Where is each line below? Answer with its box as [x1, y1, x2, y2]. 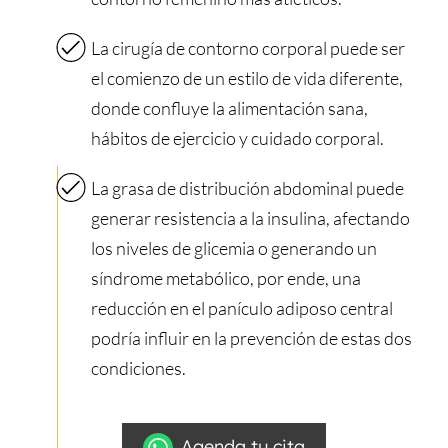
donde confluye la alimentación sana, [90, 97, 368, 120]
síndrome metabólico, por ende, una [90, 267, 361, 290]
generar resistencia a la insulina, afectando [90, 207, 410, 230]
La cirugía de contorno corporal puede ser [90, 37, 405, 60]
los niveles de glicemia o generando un [90, 237, 377, 260]
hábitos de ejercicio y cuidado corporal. [90, 127, 384, 150]
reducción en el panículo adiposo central [90, 297, 393, 320]
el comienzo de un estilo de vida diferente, [90, 67, 403, 90]
